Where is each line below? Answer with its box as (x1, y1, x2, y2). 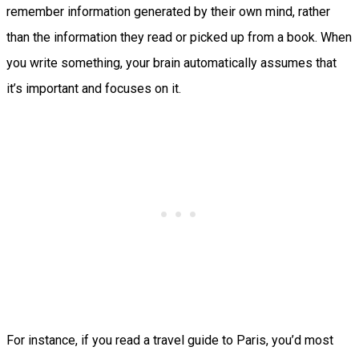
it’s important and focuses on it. (6, 80, 184, 96)
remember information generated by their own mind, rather (6, 3, 330, 19)
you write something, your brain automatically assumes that (6, 54, 337, 71)
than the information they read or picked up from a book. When (6, 29, 352, 45)
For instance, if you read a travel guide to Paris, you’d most (6, 332, 333, 348)
